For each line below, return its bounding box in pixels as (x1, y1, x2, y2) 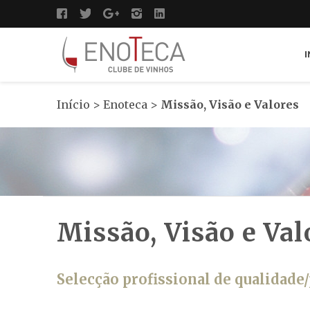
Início (57, 98, 90, 111)
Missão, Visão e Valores (161, 98, 299, 111)
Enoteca (103, 98, 147, 111)
